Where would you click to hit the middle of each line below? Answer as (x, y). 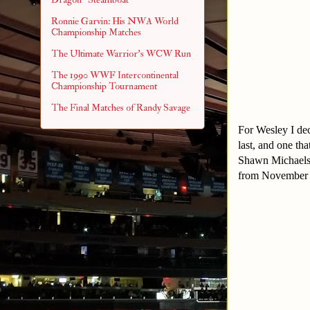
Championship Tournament (104, 86)
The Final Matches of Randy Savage (121, 107)
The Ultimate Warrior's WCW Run (121, 53)
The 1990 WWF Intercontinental (115, 75)
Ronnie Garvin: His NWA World (115, 21)
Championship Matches (96, 32)
